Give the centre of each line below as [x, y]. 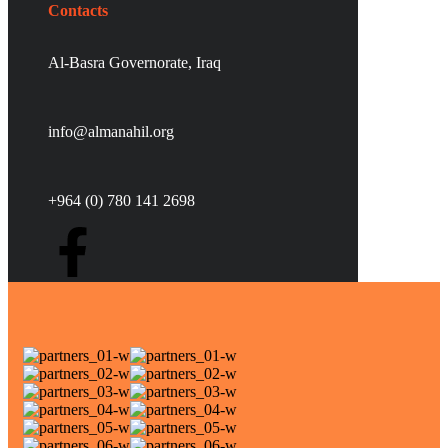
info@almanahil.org [111, 131]
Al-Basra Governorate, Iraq [134, 62]
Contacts [78, 10]
